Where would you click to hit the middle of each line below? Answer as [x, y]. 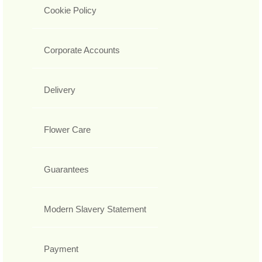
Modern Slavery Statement [95, 209]
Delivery [60, 89]
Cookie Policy [70, 10]
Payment [61, 249]
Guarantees [66, 169]
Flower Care [67, 129]
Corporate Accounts [82, 50]
